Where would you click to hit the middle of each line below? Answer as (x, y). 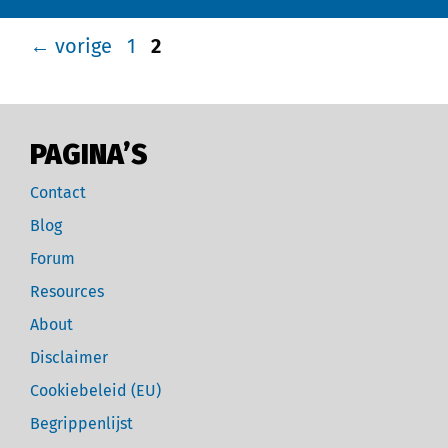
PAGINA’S (89, 155)
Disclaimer (69, 358)
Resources (67, 292)
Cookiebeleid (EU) (95, 391)
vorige (81, 46)
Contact (58, 193)
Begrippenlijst (81, 424)
